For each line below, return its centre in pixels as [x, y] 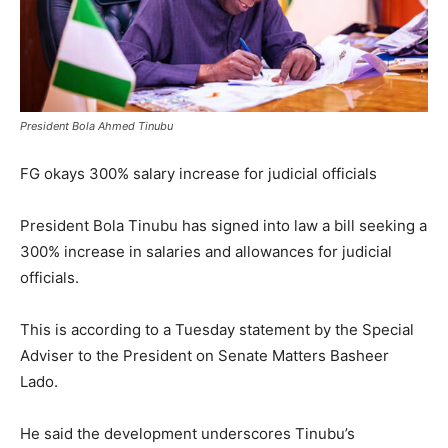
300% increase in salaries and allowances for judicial [206, 251]
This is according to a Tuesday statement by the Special [217, 329]
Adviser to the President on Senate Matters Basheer [204, 355]
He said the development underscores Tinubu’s [187, 433]
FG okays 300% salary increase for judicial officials [198, 173]
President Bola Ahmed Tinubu [96, 125]
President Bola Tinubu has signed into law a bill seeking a [223, 225]
